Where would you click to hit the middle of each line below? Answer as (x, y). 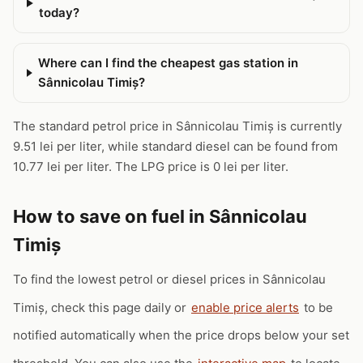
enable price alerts (245, 307)
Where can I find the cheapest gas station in (168, 63)
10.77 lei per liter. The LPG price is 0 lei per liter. (151, 167)
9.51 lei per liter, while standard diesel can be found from (175, 146)
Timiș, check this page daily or (101, 307)
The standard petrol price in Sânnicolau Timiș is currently (177, 126)
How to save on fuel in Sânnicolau (160, 216)
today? (60, 13)
